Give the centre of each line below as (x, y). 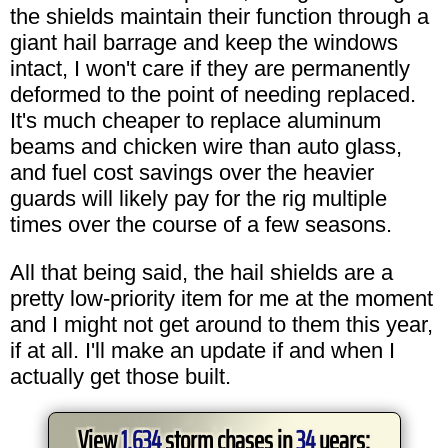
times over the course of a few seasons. (201, 224)
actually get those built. (120, 376)
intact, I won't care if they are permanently (210, 68)
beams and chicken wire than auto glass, (206, 146)
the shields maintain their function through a (219, 16)
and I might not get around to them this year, (221, 324)
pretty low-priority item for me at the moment (221, 298)
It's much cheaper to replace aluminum (195, 120)
